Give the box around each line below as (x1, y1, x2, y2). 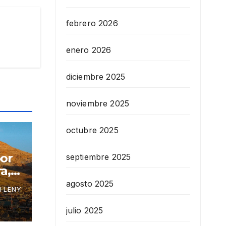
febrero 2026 (66, 18, 118, 29)
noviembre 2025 (66, 98, 130, 109)
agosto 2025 (66, 179, 114, 189)
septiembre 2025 (66, 152, 131, 162)
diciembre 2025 (66, 72, 126, 82)
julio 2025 (66, 205, 103, 216)
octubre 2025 (66, 125, 119, 136)
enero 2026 (66, 45, 111, 55)
